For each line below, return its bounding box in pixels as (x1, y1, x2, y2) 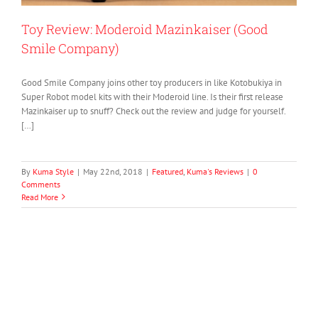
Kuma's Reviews (187, 165, 243, 177)
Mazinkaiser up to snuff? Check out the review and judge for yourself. (21, 104, 285, 117)
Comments (21, 178, 60, 190)
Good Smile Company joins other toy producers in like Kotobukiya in (21, 76, 282, 89)
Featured (152, 165, 183, 177)
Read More (21, 191, 58, 202)
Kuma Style (33, 165, 74, 177)
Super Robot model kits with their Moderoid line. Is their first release (21, 90, 283, 103)
